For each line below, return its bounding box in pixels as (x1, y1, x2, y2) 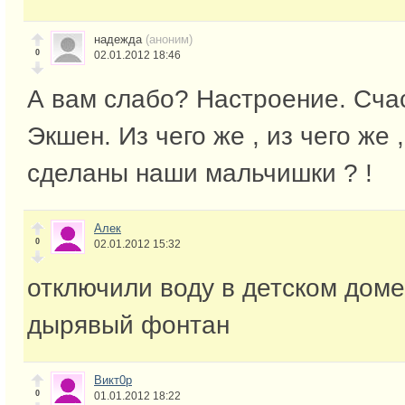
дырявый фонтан (27, 310, 230, 339)
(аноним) (146, 32, 193, 46)
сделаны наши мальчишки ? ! (27, 158, 372, 187)
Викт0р (94, 372, 132, 387)
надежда (94, 32, 146, 46)
